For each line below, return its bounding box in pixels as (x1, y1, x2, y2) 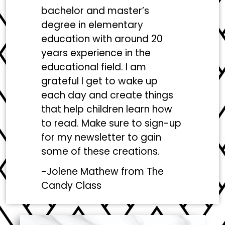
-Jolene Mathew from (41, 164, 147, 178)
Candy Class (41, 178, 102, 192)
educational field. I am (41, 60, 147, 74)
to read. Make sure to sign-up (41, 116, 182, 130)
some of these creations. (41, 144, 160, 158)
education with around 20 (41, 32, 163, 46)
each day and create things (41, 88, 174, 102)
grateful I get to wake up (41, 74, 158, 88)
